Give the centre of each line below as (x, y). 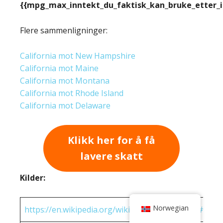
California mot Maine (59, 68)
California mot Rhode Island (72, 93)
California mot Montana (65, 80)
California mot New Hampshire (78, 56)
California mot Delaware (65, 105)
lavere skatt (111, 156)
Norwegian (171, 208)
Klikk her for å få (111, 140)
